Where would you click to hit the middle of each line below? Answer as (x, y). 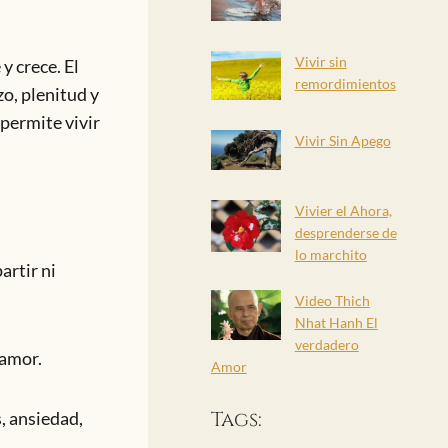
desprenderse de (345, 232)
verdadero (326, 344)
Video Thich (332, 300)
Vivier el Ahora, (343, 210)
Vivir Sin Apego (342, 141)
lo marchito (330, 254)
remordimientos (345, 83)
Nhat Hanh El (336, 322)
